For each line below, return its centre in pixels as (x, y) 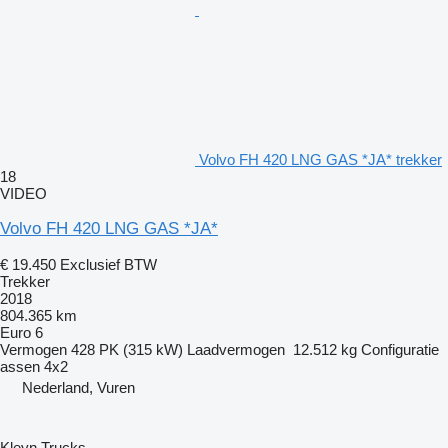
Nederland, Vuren (78, 387)
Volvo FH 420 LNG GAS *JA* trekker (320, 159)
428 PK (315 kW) (127, 349)
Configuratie (400, 349)
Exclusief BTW (108, 264)
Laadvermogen (236, 349)
